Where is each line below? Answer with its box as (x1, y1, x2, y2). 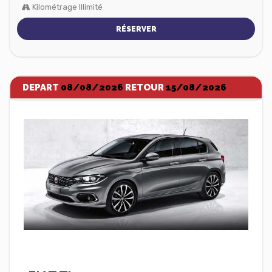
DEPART (22, 82, 61, 93)
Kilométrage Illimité (30, 2, 103, 12)
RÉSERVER (115, 25, 157, 33)
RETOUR (123, 82, 166, 93)
